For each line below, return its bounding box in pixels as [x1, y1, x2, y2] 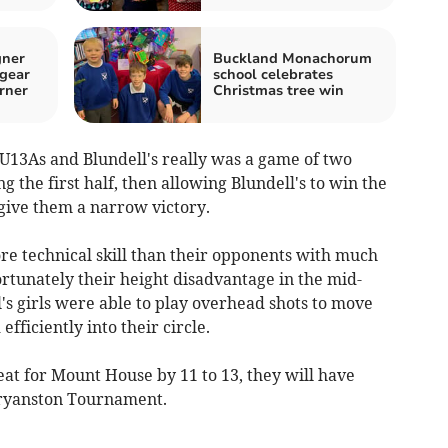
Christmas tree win [213, 81, 344, 100]
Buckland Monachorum [213, 49, 372, 68]
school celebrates [213, 65, 333, 84]
